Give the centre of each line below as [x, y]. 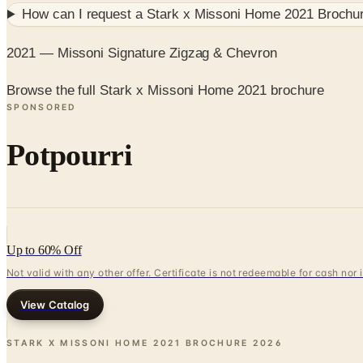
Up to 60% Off [44, 250]
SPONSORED [42, 108]
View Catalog [55, 304]
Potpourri [69, 155]
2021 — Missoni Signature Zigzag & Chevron [142, 53]
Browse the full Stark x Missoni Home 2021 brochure [165, 91]
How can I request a [84, 15]
